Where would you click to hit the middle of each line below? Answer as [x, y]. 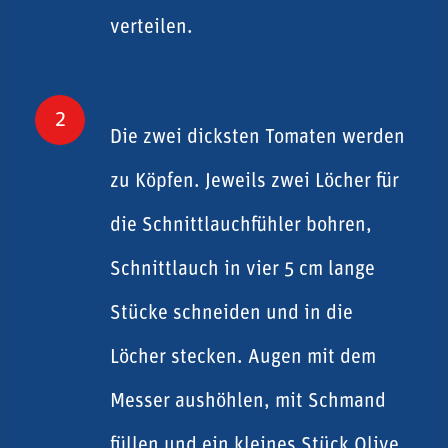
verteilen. [151, 27]
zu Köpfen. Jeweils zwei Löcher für [254, 181]
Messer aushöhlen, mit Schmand [248, 401]
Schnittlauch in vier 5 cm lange [242, 269]
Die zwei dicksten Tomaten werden [257, 137]
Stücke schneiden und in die [231, 313]
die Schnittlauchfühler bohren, [241, 225]
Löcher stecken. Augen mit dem [243, 357]
